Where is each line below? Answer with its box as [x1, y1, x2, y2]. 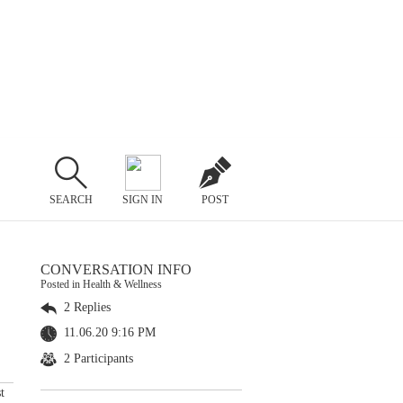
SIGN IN [122, 193, 164, 206]
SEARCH [49, 193, 93, 206]
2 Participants [60, 351, 133, 365]
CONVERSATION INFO [40, 262, 192, 277]
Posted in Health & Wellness [40, 278, 162, 291]
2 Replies [60, 300, 111, 314]
